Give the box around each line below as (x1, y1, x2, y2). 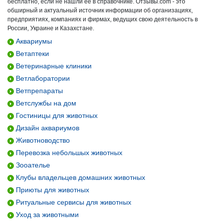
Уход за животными (14, 211, 79, 219)
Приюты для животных (14, 186, 89, 194)
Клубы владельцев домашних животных (14, 173, 145, 181)
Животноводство (14, 136, 70, 144)
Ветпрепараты (14, 87, 63, 95)
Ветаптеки (14, 50, 49, 57)
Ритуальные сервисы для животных (14, 198, 131, 206)
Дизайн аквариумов (14, 124, 79, 132)
